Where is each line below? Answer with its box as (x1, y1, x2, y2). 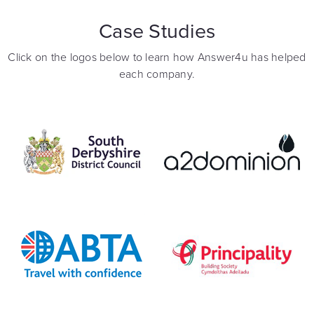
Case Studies (99, 19, 215, 43)
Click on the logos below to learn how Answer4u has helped (8, 50, 306, 64)
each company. (118, 67, 196, 81)
